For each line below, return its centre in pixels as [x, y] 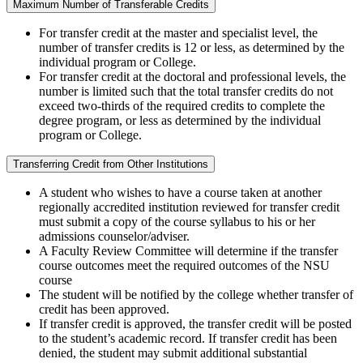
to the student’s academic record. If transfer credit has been [188, 339]
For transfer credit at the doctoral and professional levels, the [192, 77]
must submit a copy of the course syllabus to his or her [177, 222]
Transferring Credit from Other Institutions [111, 164]
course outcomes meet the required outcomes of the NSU [184, 266]
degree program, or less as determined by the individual [180, 121]
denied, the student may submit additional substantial [173, 353]
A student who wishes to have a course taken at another [180, 193]
